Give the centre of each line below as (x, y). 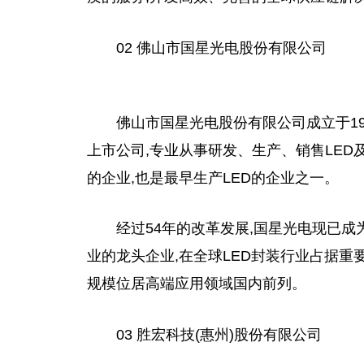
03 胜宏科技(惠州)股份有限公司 (219, 335)
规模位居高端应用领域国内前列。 (197, 284)
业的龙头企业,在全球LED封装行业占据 (213, 256)
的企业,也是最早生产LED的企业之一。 (213, 178)
